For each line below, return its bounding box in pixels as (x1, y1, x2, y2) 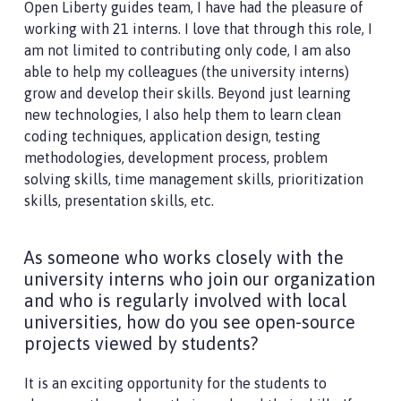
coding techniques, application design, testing (24, 128, 320, 145)
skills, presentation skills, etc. (24, 192, 218, 209)
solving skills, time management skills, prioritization (24, 171, 363, 188)
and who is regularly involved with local (24, 290, 346, 311)
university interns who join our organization (24, 269, 375, 290)
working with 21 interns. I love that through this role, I (24, 21, 372, 38)
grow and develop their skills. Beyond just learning (24, 85, 351, 102)
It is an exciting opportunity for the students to (24, 375, 327, 392)
